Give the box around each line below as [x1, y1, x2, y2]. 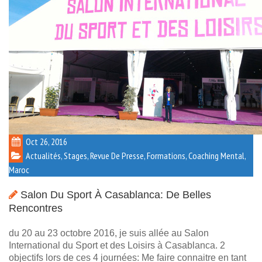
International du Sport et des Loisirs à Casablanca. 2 [9, 240, 225, 251]
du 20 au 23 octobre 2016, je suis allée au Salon [9, 228, 209, 239]
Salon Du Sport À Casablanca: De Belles [20, 189, 211, 201]
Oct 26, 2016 [26, 136, 67, 148]
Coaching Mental [188, 150, 244, 162]
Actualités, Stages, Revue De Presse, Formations [26, 150, 185, 162]
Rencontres [9, 202, 63, 215]
